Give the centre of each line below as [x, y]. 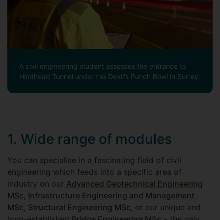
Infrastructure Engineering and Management [111, 196]
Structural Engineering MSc [79, 207]
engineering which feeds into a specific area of [95, 172]
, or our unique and [166, 207]
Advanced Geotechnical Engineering [135, 184]
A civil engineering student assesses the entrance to [103, 66]
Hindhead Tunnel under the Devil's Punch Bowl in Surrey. [110, 77]
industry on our [37, 184]
